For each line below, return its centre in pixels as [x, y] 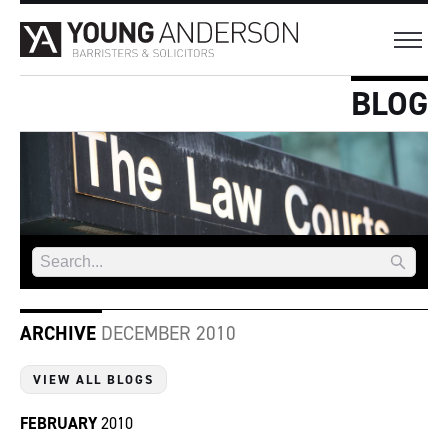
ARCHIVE [58, 334]
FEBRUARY [58, 424]
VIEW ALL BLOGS [93, 380]
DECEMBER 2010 [166, 334]
